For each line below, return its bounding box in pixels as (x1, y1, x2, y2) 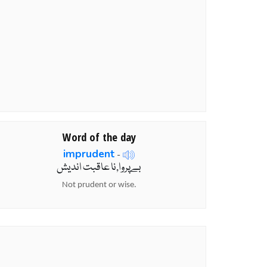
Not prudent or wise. (61, 181, 136, 190)
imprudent (63, 146, 114, 161)
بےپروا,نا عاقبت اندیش (57, 160, 141, 176)
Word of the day (62, 129, 136, 144)
